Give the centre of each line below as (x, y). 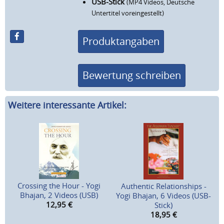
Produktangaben (121, 41)
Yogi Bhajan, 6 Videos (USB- (163, 196)
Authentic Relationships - (163, 186)
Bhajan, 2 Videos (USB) (59, 195)
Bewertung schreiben (132, 75)
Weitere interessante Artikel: (67, 105)
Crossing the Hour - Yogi (59, 186)
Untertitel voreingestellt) (128, 13)
